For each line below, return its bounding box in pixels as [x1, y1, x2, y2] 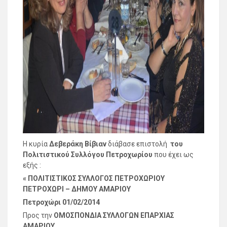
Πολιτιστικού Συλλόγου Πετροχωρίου [23, 150, 153, 159]
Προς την [23, 211, 54, 219]
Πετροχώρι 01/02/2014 [23, 198, 100, 206]
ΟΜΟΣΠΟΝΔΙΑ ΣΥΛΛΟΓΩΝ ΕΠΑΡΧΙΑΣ [54, 211, 174, 219]
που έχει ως [153, 150, 194, 159]
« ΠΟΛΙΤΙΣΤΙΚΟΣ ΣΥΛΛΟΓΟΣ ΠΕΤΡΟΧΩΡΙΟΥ [23, 174, 165, 182]
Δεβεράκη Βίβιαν [49, 139, 106, 148]
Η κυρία [23, 139, 49, 148]
